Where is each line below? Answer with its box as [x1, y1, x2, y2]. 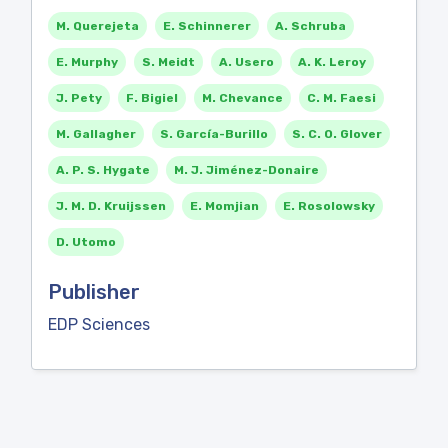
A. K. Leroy [298, 55, 366, 69]
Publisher [48, 280, 140, 304]
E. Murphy [56, 55, 118, 69]
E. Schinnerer [163, 19, 251, 33]
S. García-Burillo [160, 127, 268, 141]
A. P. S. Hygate [56, 163, 150, 177]
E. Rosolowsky [283, 199, 375, 213]
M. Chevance [202, 91, 283, 105]
